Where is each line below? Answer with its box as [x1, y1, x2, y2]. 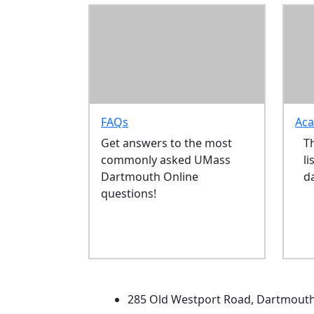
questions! [101, 186, 157, 202]
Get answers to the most [101, 135, 233, 151]
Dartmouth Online [101, 169, 199, 185]
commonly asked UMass [101, 152, 231, 168]
